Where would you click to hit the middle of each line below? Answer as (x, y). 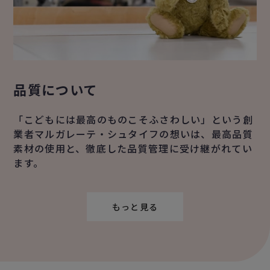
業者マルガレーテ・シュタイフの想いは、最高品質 (133, 133)
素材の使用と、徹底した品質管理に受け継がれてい (133, 148)
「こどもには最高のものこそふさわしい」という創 (133, 119)
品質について (55, 89)
